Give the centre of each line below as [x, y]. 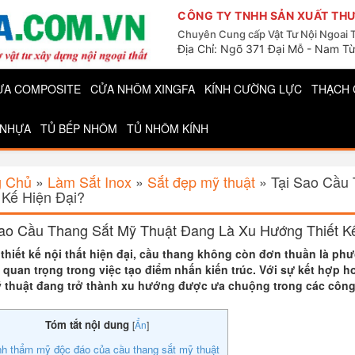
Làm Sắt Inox [89, 181]
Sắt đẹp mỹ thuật [201, 181]
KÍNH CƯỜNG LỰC [253, 88]
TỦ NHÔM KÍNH [168, 128]
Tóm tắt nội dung [87, 324]
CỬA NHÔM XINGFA [143, 88]
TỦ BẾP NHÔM [79, 128]
